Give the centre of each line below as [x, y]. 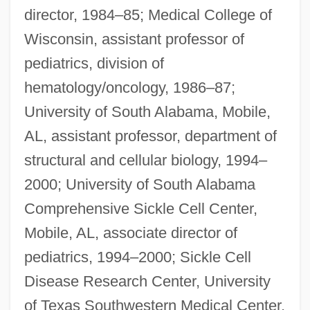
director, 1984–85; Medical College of [148, 15]
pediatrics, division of [94, 63]
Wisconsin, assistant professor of [134, 39]
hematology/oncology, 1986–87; [129, 87]
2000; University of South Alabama [139, 184]
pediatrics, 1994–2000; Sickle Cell [137, 257]
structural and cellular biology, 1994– [145, 160]
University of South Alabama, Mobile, [147, 111]
